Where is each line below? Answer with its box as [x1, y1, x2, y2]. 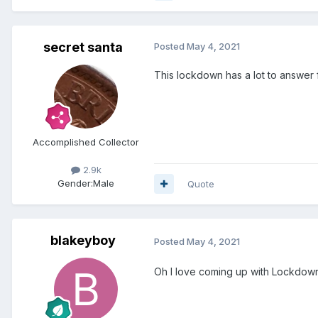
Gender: [57, 177, 93, 189]
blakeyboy [50, 232, 116, 248]
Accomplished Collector [33, 136, 139, 148]
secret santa [43, 39, 123, 55]
